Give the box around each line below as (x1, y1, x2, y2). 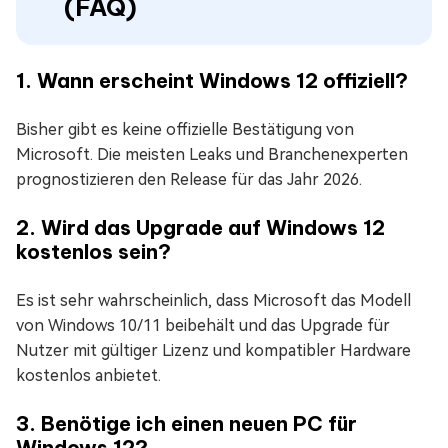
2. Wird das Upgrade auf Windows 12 (16, 214, 385, 240)
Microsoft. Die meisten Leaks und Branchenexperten (16, 144, 408, 164)
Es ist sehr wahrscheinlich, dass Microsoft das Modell (16, 290, 411, 310)
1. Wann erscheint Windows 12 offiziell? (16, 67, 408, 93)
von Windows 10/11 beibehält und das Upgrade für (16, 315, 390, 335)
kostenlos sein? (16, 238, 171, 264)
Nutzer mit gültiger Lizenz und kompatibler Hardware (16, 340, 411, 360)
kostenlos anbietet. (16, 365, 161, 385)
